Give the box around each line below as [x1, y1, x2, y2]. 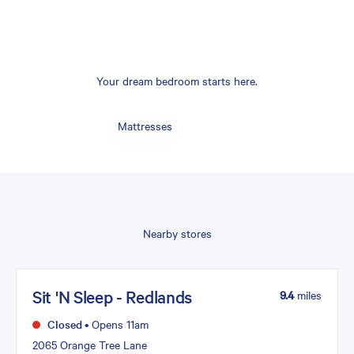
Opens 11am [88, 316, 149, 333]
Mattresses [118, 117, 173, 134]
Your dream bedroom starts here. [96, 72, 258, 88]
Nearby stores [142, 224, 212, 241]
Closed [44, 316, 82, 333]
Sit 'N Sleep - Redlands [32, 285, 193, 308]
